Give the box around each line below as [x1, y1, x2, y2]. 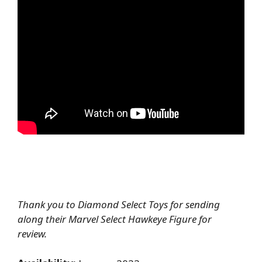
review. [18, 227, 49, 241]
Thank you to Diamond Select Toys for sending [18, 198, 220, 212]
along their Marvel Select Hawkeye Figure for [18, 212, 212, 226]
